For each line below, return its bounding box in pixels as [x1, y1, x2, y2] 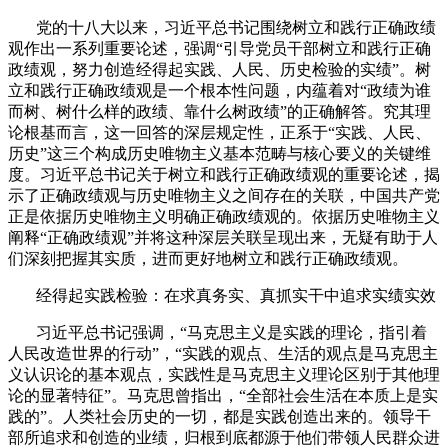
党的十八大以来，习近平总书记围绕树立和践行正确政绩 [36, 18, 436, 36]
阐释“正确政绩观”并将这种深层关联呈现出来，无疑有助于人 [8, 228, 438, 246]
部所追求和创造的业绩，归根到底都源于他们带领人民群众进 [8, 428, 440, 446]
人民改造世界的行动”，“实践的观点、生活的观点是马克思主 [8, 344, 438, 362]
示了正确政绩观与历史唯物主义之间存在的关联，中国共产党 [8, 186, 440, 204]
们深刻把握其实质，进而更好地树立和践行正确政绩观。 [8, 249, 408, 267]
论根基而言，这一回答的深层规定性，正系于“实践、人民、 [8, 123, 431, 141]
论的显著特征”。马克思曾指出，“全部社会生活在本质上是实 [8, 386, 438, 404]
